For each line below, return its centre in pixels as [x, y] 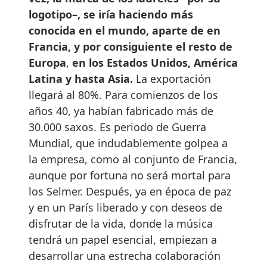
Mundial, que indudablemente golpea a [128, 143]
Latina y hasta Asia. [81, 78]
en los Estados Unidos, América [155, 62]
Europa [47, 62]
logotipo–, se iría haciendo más [111, 14]
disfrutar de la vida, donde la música [121, 223]
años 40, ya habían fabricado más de [121, 111]
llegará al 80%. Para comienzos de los [123, 94]
